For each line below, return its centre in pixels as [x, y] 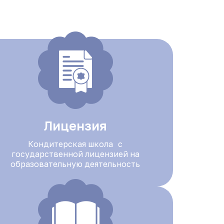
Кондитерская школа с [75, 144]
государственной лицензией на [75, 154]
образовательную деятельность [75, 164]
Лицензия [75, 126]
